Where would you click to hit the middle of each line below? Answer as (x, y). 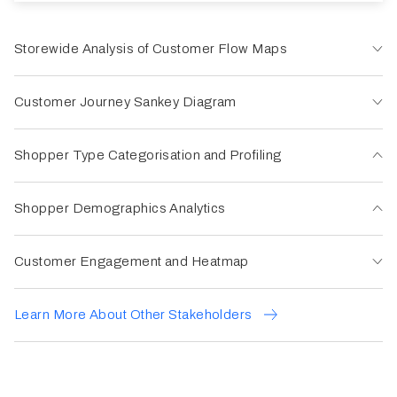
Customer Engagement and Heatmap (132, 261)
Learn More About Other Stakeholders (133, 314)
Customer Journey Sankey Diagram (125, 101)
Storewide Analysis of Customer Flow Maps (151, 48)
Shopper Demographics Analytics (120, 208)
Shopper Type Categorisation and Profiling (148, 155)
